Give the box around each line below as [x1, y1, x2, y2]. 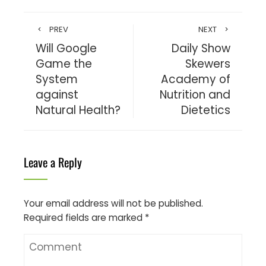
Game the [36, 55, 92, 72]
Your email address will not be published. [24, 197, 203, 210]
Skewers [185, 55, 230, 72]
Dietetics [181, 102, 230, 118]
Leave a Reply [24, 153, 82, 171]
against [36, 86, 78, 103]
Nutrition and [160, 86, 230, 103]
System [36, 71, 78, 87]
